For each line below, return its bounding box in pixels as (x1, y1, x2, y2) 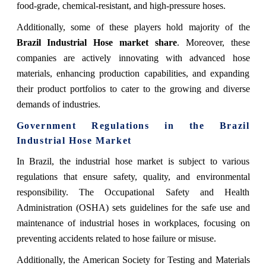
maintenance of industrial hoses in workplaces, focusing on (16, 217, 250, 228)
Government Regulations (16, 120, 164, 131)
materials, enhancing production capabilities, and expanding (16, 68, 250, 78)
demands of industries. (16, 99, 100, 109)
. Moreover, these (176, 37, 250, 47)
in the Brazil (164, 120, 250, 131)
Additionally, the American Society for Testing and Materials (16, 254, 250, 265)
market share (113, 37, 177, 47)
